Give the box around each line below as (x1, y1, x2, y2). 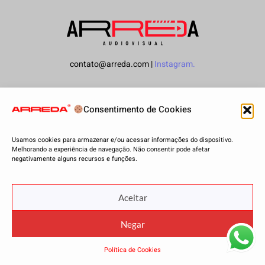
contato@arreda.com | (70, 58, 154, 71)
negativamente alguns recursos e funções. (12, 153, 141, 164)
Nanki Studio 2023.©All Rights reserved (74, 92, 191, 102)
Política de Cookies (104, 245, 161, 255)
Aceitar (118, 192, 147, 203)
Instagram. (154, 58, 195, 71)
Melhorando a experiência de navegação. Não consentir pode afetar (12, 144, 210, 154)
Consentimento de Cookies (83, 103, 192, 117)
